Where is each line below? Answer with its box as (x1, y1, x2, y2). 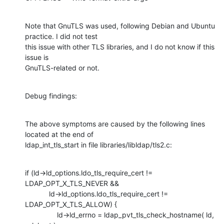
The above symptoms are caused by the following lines (25, 119, 205, 128)
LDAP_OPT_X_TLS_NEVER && (25, 178, 119, 187)
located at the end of (25, 129, 93, 138)
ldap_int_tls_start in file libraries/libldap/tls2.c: (25, 140, 172, 149)
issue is (25, 52, 48, 61)
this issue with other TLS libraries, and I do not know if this (25, 42, 214, 51)
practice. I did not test (25, 31, 97, 40)
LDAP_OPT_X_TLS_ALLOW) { (25, 199, 117, 208)
